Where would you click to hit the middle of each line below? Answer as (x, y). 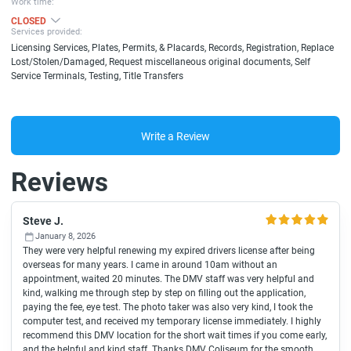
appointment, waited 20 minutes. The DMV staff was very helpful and (168, 279)
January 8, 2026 (65, 236)
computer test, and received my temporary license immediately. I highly (172, 321)
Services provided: (47, 32)
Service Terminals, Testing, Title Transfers (97, 76)
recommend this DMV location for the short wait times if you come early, (175, 335)
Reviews (60, 182)
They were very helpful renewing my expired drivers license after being (169, 251)
